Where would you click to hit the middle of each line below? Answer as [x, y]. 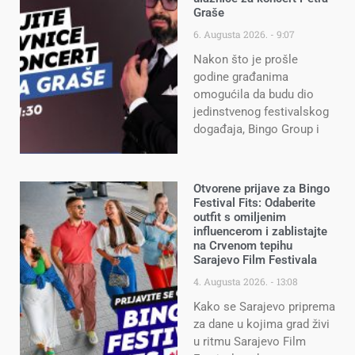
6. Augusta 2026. [232, 34]
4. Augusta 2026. [232, 281]
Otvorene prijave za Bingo [261, 188]
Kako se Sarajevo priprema [264, 306]
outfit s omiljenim [240, 217]
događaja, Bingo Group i [256, 130]
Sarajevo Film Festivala [255, 260]
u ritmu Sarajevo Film [250, 341]
